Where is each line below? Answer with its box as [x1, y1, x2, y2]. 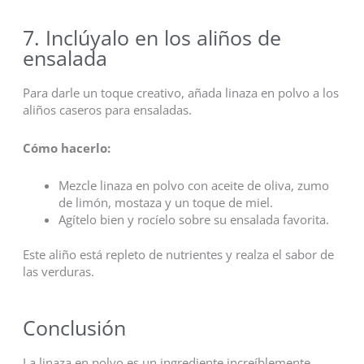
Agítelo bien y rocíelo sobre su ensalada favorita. [58, 211, 329, 228]
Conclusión [22, 313, 126, 341]
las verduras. [22, 263, 94, 280]
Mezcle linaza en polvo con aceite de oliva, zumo [58, 177, 329, 194]
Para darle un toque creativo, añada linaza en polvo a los [22, 84, 339, 102]
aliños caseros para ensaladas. [22, 102, 192, 119]
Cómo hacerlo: [22, 139, 110, 156]
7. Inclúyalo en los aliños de [22, 24, 281, 52]
